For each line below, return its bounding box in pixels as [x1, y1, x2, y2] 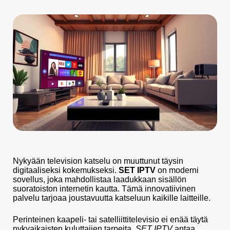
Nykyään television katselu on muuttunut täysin [13, 157, 183, 166]
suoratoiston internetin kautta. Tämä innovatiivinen [13, 184, 196, 194]
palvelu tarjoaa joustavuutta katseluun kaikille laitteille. [13, 194, 210, 203]
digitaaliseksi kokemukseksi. [13, 166, 119, 175]
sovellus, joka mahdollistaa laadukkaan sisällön [13, 175, 186, 184]
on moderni [156, 166, 199, 175]
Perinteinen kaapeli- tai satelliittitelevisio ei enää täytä [13, 215, 208, 224]
